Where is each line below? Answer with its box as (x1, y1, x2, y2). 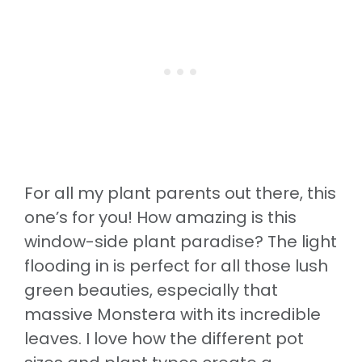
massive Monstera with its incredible (24, 302, 321, 326)
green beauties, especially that (24, 278, 278, 301)
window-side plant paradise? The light (24, 229, 337, 253)
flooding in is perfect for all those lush (24, 254, 328, 277)
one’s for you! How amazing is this (24, 205, 297, 229)
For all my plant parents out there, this (24, 181, 336, 204)
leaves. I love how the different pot (24, 326, 304, 350)
